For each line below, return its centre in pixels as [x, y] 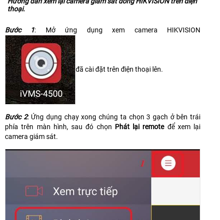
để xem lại [182, 127]
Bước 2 [16, 117]
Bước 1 [20, 30]
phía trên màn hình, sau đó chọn [60, 127]
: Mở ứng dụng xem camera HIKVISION [118, 30]
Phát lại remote [139, 127]
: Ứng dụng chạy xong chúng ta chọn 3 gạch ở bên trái [114, 117]
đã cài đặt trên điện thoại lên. [119, 69]
